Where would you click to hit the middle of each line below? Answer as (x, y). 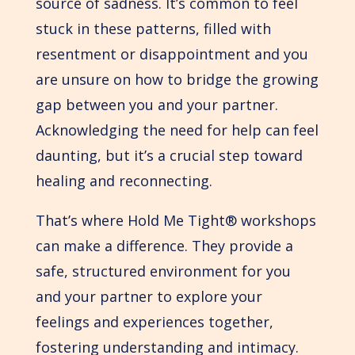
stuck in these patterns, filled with (153, 28)
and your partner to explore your (149, 296)
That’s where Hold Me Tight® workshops (176, 220)
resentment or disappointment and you (172, 53)
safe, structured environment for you (163, 271)
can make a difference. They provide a (164, 245)
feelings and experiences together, (154, 321)
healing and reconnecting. (124, 180)
